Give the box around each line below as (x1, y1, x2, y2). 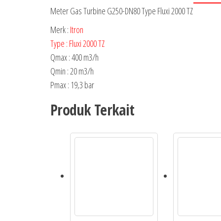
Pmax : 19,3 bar (50, 79, 94, 91)
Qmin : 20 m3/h (50, 65, 94, 77)
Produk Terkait (50, 100, 135, 120)
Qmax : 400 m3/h (50, 51, 99, 63)
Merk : (50, 24, 70, 36)
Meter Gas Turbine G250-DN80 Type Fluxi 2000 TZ (50, 5, 193, 17)
